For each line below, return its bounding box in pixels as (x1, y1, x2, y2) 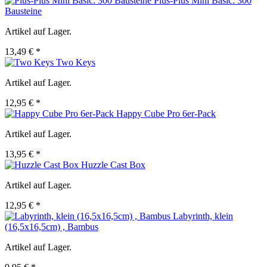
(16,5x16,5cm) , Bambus (5, 222, 98, 232)
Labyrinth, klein (173, 211, 233, 222)
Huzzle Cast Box (81, 160, 145, 170)
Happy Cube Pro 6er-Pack (116, 108, 216, 119)
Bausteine (5, 6, 42, 17)
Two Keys (56, 57, 95, 68)
